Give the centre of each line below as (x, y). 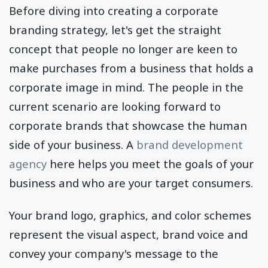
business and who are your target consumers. (133, 182)
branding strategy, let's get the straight (115, 29)
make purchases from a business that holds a (131, 68)
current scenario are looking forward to (115, 106)
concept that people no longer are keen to (123, 48)
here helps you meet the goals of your (152, 163)
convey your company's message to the (114, 253)
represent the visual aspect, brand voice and (128, 234)
